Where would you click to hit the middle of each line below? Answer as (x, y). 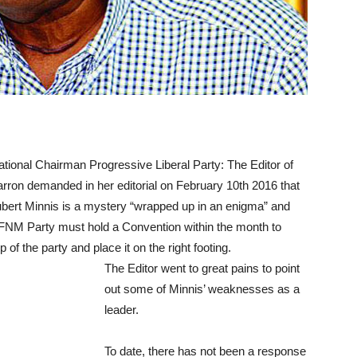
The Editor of (260, 165)
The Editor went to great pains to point (202, 268)
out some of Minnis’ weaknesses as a (202, 289)
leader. (122, 310)
